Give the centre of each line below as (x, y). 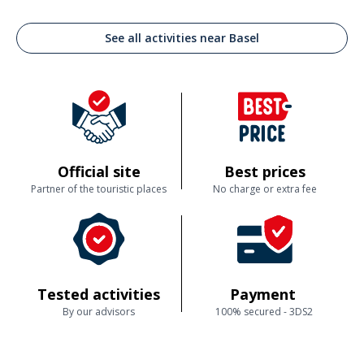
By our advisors (99, 312)
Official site (99, 171)
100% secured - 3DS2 (265, 312)
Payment (265, 294)
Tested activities (99, 294)
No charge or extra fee (265, 189)
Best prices (265, 171)
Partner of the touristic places (99, 189)
